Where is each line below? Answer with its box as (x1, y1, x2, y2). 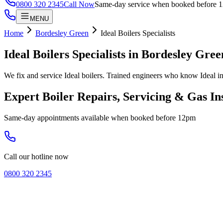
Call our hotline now (4, 152, 69, 161)
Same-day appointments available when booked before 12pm (4, 113, 196, 122)
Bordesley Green (35, 29, 89, 37)
